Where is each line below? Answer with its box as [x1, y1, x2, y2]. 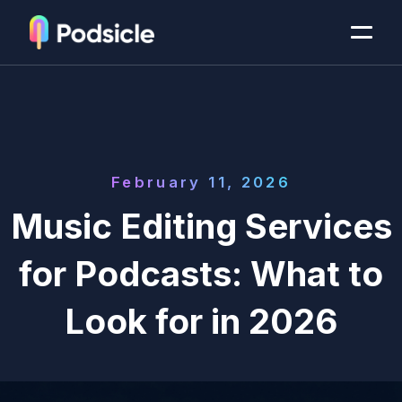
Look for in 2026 [65, 301, 337, 343]
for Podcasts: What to [19, 253, 383, 295]
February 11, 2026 [111, 172, 291, 191]
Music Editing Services [10, 205, 392, 248]
